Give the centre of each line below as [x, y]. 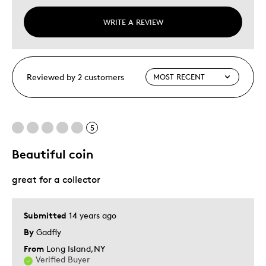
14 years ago [93, 215]
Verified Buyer [63, 259]
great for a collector [56, 179]
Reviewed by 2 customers [75, 77]
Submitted [46, 215]
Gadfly [49, 232]
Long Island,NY [76, 248]
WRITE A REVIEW [133, 22]
